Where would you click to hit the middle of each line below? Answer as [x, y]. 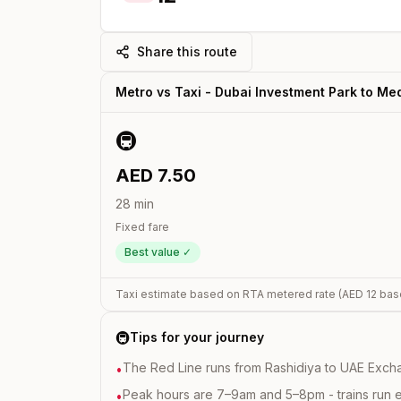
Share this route [187, 51]
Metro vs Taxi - [165, 92]
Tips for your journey [197, 337]
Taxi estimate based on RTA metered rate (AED [241, 294]
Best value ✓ [158, 252]
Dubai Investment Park [286, 92]
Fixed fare [142, 227]
